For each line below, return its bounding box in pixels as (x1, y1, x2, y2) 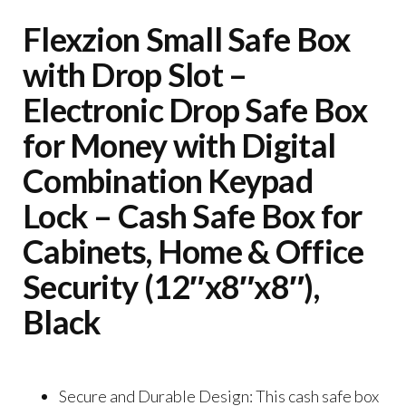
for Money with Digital (23, 124, 336, 165)
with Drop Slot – (23, 53, 247, 94)
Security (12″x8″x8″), (23, 266, 319, 306)
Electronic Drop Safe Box (23, 89, 368, 130)
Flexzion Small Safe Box (23, 18, 351, 59)
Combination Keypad (23, 159, 314, 200)
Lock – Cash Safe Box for (23, 195, 362, 236)
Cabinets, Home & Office (23, 230, 364, 271)
